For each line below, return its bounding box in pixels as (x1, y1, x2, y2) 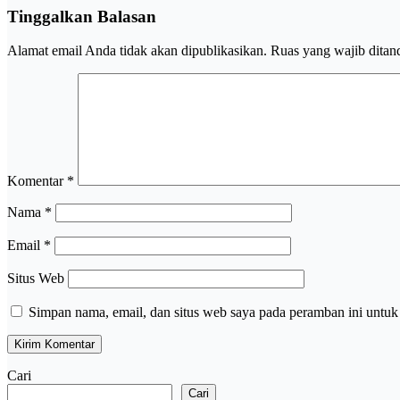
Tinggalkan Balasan (7, 6, 156, 26)
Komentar (7, 173, 67, 189)
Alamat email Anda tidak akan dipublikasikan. (7, 43, 267, 59)
